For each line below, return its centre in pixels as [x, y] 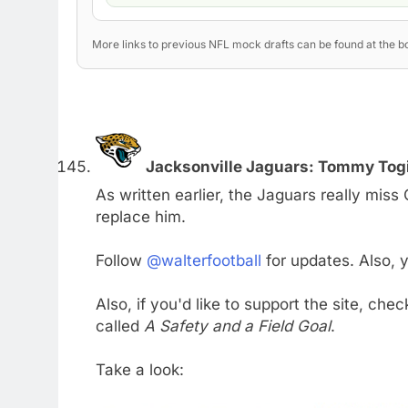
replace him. [140, 216]
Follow [121, 260]
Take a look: [139, 369]
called [119, 326]
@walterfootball [204, 260]
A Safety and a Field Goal [237, 326]
